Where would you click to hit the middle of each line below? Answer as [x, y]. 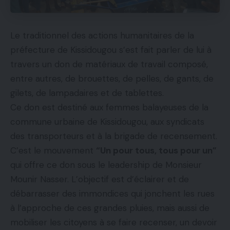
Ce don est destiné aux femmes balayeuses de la [109, 108]
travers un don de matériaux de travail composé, [109, 64]
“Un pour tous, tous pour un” [156, 151]
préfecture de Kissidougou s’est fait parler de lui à [111, 50]
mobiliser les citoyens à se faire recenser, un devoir [114, 223]
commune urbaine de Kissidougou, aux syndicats [107, 122]
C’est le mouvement [53, 151]
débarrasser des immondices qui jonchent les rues [112, 194]
